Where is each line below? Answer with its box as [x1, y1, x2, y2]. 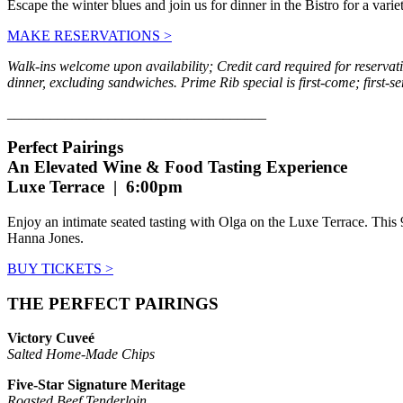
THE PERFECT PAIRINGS [7, 293, 219, 313]
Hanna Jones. [7, 230, 84, 246]
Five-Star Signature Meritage [7, 377, 189, 393]
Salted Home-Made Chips [7, 346, 155, 363]
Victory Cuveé [7, 330, 98, 346]
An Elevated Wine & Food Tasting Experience [7, 157, 347, 177]
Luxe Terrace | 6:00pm [7, 177, 183, 197]
